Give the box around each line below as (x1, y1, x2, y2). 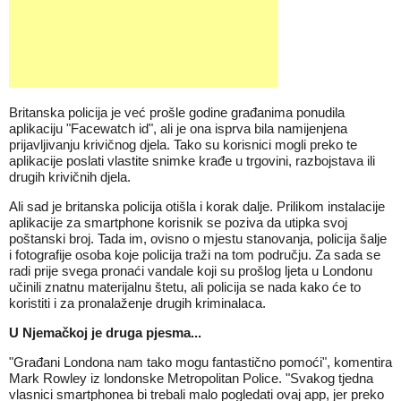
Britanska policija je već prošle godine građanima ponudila (9, 105, 345, 120)
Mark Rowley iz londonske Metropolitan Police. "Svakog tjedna (9, 371, 373, 386)
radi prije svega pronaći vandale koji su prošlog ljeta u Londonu (9, 263, 372, 278)
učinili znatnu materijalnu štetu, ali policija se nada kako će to (9, 279, 361, 294)
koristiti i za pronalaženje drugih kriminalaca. (9, 295, 266, 311)
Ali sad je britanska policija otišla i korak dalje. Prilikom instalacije (9, 199, 385, 214)
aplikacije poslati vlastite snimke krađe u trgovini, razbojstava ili (9, 153, 375, 168)
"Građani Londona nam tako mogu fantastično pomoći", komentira (9, 354, 392, 370)
